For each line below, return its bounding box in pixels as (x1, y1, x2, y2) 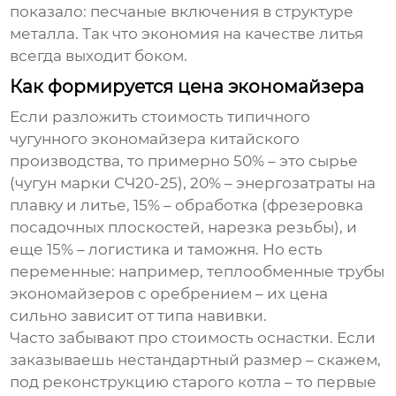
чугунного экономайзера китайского (10, 130, 301, 148)
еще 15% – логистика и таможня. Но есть (10, 240, 324, 259)
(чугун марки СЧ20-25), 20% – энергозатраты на (10, 174, 377, 193)
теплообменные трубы (207, 263, 385, 281)
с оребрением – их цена (134, 285, 329, 303)
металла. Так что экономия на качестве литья (10, 25, 364, 43)
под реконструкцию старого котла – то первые (10, 373, 377, 392)
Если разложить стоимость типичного (10, 108, 311, 126)
